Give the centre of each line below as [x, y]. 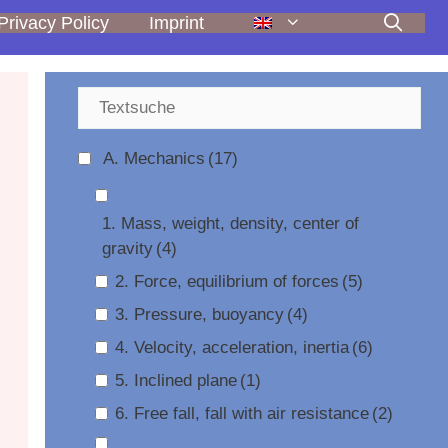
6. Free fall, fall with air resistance [241, 413]
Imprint [182, 23]
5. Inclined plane [175, 380]
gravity [127, 248]
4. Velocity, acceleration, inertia [231, 347]
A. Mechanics [153, 158]
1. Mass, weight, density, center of [230, 223]
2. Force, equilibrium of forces [226, 281]
